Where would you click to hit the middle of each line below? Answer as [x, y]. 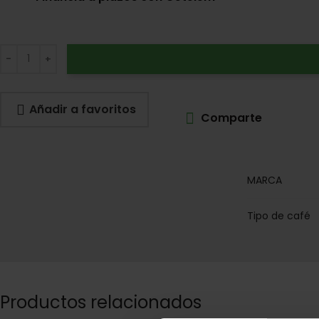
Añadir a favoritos [83, 109]
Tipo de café [279, 215]
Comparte [231, 117]
